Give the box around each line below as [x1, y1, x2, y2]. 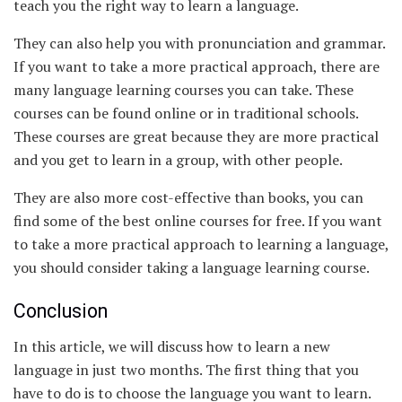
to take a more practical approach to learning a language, [13, 233, 389, 254]
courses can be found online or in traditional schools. [13, 102, 358, 123]
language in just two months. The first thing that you [13, 360, 359, 380]
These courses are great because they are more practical [13, 126, 379, 146]
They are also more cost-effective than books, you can [13, 187, 363, 207]
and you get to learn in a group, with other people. [13, 149, 343, 170]
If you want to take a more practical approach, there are [13, 56, 380, 76]
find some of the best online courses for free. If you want [13, 210, 382, 231]
